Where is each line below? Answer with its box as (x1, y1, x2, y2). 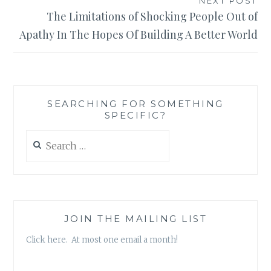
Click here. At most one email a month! (26, 234, 178, 245)
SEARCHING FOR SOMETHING (47, 98, 224, 110)
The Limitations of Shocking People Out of (46, 9, 258, 24)
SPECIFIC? (104, 109, 167, 122)
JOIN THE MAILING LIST (64, 212, 207, 224)
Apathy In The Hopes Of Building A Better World (19, 27, 258, 42)
